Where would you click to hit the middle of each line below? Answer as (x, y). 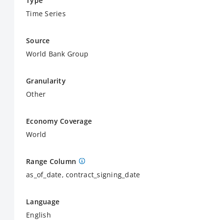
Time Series (46, 14)
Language (43, 202)
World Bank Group (57, 54)
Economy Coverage (59, 121)
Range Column (51, 161)
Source (38, 41)
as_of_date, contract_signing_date (83, 175)
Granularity (46, 81)
